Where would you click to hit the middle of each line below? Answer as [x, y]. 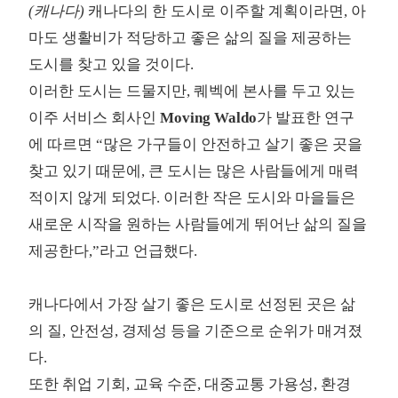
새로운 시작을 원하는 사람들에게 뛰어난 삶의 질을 [198, 225]
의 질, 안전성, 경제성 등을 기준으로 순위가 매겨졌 [196, 331]
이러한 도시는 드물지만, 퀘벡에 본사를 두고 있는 [192, 92]
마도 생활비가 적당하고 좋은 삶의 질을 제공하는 [191, 38]
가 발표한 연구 [306, 118]
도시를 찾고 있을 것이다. [111, 65]
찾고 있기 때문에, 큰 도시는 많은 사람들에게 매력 [194, 171]
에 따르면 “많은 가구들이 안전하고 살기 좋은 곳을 [196, 145]
